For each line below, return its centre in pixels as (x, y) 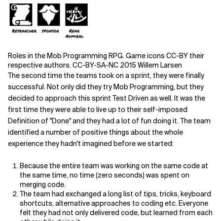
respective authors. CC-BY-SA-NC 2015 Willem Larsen (95, 65)
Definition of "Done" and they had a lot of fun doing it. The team (109, 121)
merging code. (43, 185)
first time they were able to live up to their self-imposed (98, 110)
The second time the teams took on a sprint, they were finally (106, 76)
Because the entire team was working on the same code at (114, 166)
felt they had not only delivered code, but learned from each (116, 213)
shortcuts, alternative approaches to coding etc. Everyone (114, 203)
